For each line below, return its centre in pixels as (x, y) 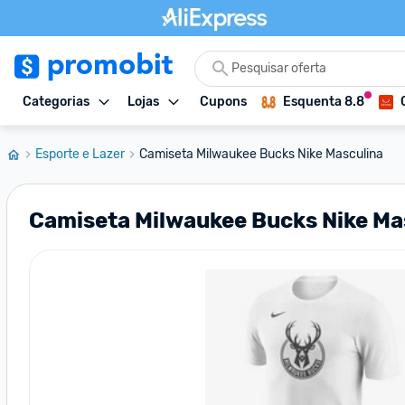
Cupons (223, 102)
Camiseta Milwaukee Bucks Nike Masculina (261, 154)
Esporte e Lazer (80, 154)
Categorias (56, 102)
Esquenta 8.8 (324, 102)
